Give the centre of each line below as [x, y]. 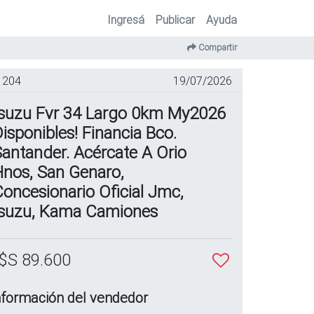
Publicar [175, 20]
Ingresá [126, 20]
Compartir [217, 47]
